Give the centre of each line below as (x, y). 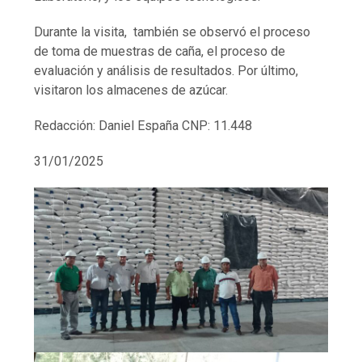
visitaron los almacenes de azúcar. (133, 90)
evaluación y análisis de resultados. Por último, (166, 70)
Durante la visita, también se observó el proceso (173, 32)
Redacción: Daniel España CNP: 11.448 (145, 125)
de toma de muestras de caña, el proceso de (160, 51)
